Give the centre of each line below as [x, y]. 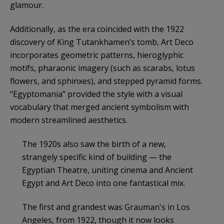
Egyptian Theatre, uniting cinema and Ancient [107, 170]
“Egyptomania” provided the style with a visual [96, 94]
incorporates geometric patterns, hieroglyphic [97, 55]
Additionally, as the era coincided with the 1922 [97, 29]
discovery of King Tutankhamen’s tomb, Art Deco [102, 42]
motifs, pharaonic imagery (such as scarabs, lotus [102, 68]
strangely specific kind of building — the [97, 157]
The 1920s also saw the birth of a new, [94, 144]
